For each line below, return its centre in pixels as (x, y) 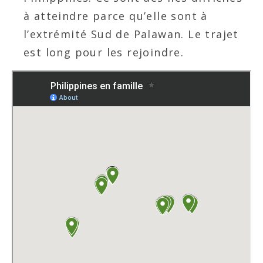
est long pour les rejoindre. (104, 52)
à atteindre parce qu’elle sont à (116, 16)
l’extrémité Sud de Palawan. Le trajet (131, 34)
